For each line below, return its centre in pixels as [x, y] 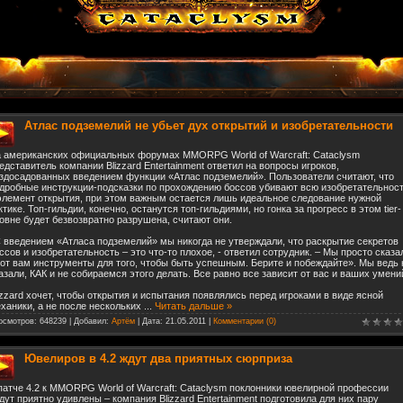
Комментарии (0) [245, 321]
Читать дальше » [193, 306]
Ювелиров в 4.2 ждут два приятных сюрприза [158, 358]
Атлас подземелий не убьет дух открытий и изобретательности [209, 125]
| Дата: [150, 321]
